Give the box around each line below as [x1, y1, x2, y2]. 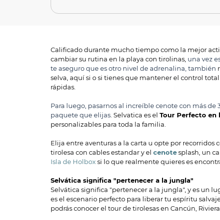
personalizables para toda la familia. [51, 121, 166, 129]
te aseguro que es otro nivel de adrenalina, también [51, 65, 218, 73]
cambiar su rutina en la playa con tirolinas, [51, 55, 188, 63]
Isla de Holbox [51, 158, 96, 166]
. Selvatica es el [110, 111, 160, 119]
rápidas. [51, 83, 77, 91]
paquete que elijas [51, 111, 110, 119]
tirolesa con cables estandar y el [51, 149, 153, 157]
